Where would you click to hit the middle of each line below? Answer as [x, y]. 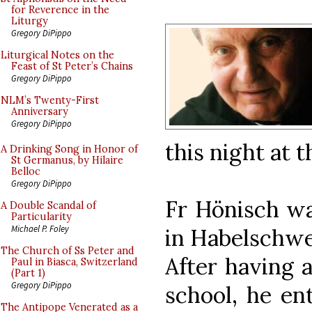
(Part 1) [28, 273]
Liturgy [30, 21]
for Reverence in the [60, 10]
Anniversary [40, 111]
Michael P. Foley [40, 228]
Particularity [41, 217]
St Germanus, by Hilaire [67, 160]
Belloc [26, 171]
